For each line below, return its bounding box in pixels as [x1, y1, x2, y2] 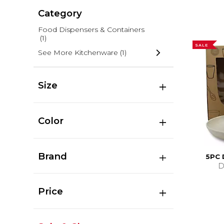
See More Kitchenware [37, 48, 118, 57]
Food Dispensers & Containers [37, 25, 144, 34]
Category [37, 7, 82, 19]
